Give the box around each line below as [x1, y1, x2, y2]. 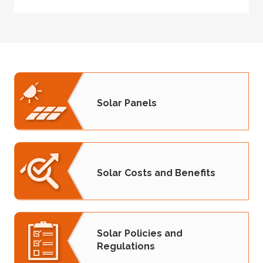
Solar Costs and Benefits [97, 167, 215, 178]
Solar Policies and [97, 228, 183, 240]
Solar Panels [97, 97, 157, 109]
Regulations [97, 241, 155, 252]
